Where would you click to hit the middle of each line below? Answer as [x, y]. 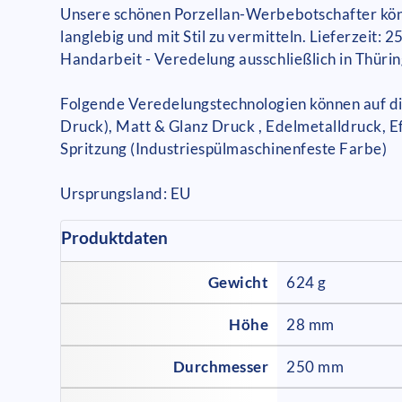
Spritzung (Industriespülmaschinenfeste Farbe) [224, 149]
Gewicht [238, 283]
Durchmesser [221, 367]
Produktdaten [115, 238]
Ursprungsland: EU [126, 194]
